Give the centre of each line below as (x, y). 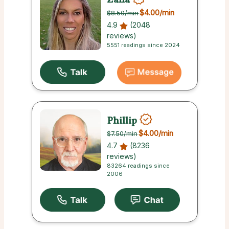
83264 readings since (139, 166)
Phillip (122, 121)
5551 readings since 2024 (144, 45)
